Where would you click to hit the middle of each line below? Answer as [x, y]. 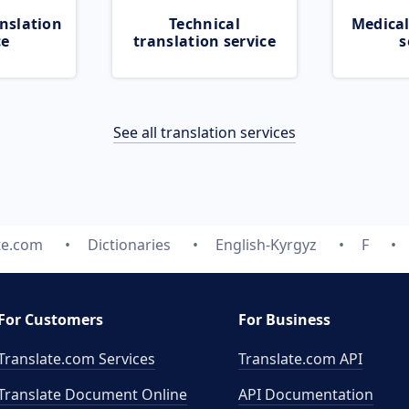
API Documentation [306, 394]
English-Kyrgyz [266, 245]
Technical [204, 24]
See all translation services [204, 132]
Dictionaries [129, 245]
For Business [284, 320]
